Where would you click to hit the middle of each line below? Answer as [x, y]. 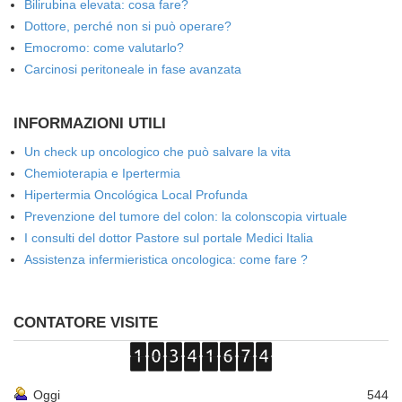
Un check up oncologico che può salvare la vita [157, 152]
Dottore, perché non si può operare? [128, 26]
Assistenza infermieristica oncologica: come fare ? [166, 259]
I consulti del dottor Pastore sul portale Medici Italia [169, 238]
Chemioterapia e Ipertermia [102, 173]
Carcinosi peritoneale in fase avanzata [133, 69]
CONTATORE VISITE [86, 323]
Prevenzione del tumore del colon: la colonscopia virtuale [186, 216]
